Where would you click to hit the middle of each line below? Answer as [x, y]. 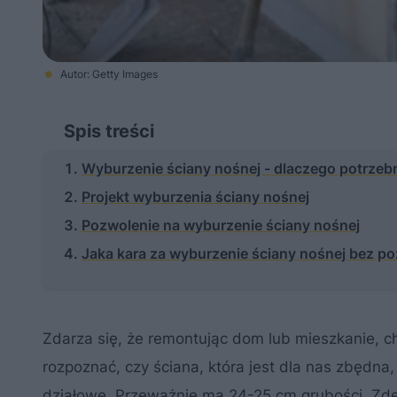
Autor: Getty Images [109, 74]
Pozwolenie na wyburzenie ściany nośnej [221, 225]
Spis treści [109, 131]
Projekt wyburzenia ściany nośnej [195, 197]
